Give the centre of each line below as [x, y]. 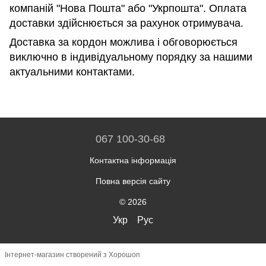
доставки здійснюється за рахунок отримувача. [126, 23]
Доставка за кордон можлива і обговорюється [123, 42]
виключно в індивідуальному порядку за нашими [131, 57]
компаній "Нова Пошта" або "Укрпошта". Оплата [128, 8]
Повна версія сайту [133, 181]
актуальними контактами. [72, 72]
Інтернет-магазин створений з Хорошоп [72, 254]
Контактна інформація [133, 160]
